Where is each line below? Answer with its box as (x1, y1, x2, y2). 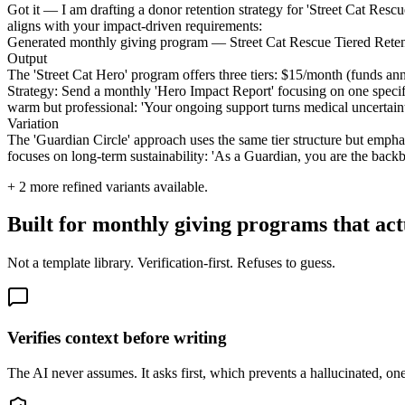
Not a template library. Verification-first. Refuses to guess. (7, 255, 335, 271)
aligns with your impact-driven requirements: (7, 17, 262, 33)
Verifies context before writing (7, 328, 227, 348)
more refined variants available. (26, 178, 208, 194)
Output (7, 50, 47, 66)
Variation (7, 115, 59, 131)
